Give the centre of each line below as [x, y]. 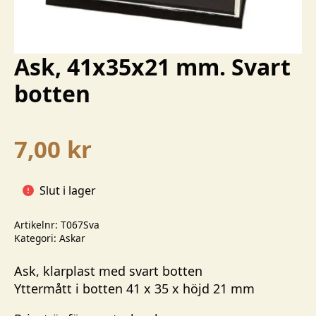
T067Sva [80, 225]
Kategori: [37, 238]
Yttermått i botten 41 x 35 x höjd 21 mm [134, 289]
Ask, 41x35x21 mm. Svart [152, 67]
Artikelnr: [37, 225]
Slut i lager [68, 191]
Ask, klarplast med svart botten [108, 271]
